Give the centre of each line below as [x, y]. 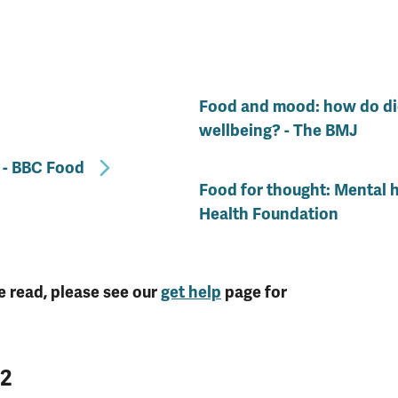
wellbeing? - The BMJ [279, 130]
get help [191, 292]
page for [254, 292]
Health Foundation [269, 214]
